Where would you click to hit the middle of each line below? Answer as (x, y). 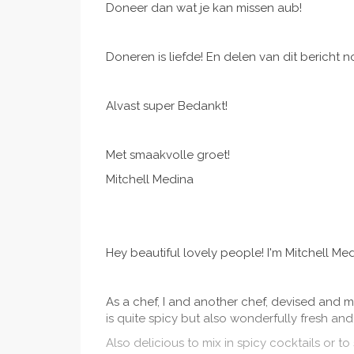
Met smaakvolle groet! (169, 155)
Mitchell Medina (150, 180)
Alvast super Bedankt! (167, 106)
